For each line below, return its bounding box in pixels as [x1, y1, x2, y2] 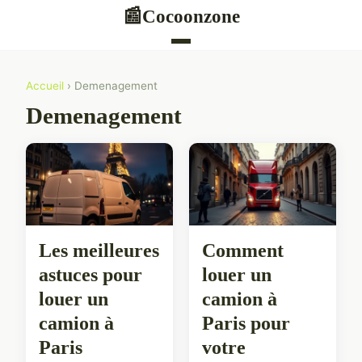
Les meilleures [39, 239, 159, 261]
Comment [202, 239, 284, 261]
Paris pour [202, 312, 290, 334]
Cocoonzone [141, 5, 240, 27]
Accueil [26, 79, 64, 92]
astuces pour [39, 263, 142, 285]
